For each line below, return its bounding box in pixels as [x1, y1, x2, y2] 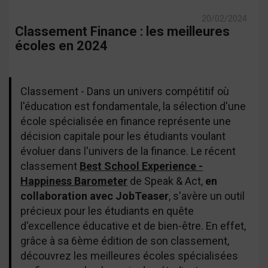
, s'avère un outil [169, 190, 245, 202]
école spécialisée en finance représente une [20, 115, 231, 127]
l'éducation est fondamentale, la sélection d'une [20, 100, 246, 112]
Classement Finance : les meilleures [15, 24, 230, 39]
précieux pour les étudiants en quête [20, 205, 194, 217]
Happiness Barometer [20, 175, 127, 187]
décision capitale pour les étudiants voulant [20, 130, 226, 142]
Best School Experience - [80, 160, 203, 172]
